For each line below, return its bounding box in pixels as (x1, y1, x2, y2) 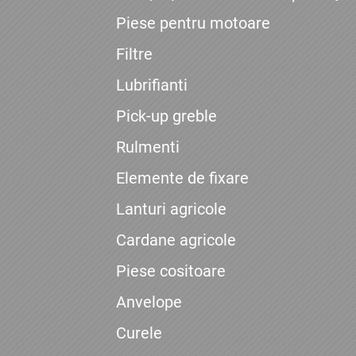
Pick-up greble (115, 106, 217, 126)
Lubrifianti (115, 75, 188, 95)
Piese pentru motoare (115, 14, 270, 33)
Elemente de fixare (115, 168, 249, 188)
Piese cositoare (115, 261, 226, 281)
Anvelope (115, 292, 182, 312)
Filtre (115, 44, 153, 64)
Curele (115, 323, 162, 343)
